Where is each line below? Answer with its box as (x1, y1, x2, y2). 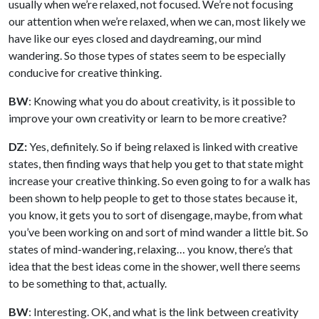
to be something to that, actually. (9, 276, 167, 290)
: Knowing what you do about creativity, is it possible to (28, 93, 296, 108)
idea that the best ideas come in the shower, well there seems (9, 258, 300, 273)
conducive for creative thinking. (9, 65, 162, 79)
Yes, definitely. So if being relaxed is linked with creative (27, 139, 298, 153)
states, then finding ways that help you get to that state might (9, 156, 303, 170)
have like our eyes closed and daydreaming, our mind (9, 31, 261, 45)
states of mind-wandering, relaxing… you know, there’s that (9, 241, 293, 256)
